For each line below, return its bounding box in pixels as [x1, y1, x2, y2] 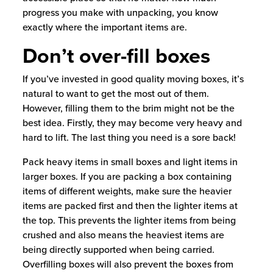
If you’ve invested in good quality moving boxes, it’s [22, 72, 244, 86]
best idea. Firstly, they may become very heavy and [22, 116, 242, 130]
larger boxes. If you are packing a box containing [22, 169, 232, 183]
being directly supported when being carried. [22, 243, 214, 257]
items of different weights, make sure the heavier [22, 184, 232, 198]
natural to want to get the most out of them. [22, 87, 209, 101]
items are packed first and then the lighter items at [22, 199, 238, 213]
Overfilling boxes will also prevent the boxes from [22, 257, 233, 271]
